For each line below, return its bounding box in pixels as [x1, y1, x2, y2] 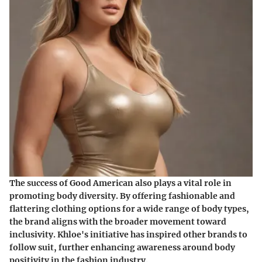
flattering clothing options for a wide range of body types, [9, 203, 249, 214]
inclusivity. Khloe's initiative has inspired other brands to [9, 229, 247, 240]
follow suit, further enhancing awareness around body [9, 242, 235, 253]
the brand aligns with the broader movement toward [9, 216, 226, 227]
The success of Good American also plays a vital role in [9, 177, 232, 188]
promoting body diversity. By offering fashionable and [9, 190, 235, 201]
